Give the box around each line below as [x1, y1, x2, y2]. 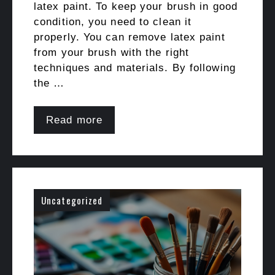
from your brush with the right [34, 46, 190, 58]
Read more [46, 114, 103, 126]
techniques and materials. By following [34, 61, 236, 74]
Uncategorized [41, 193, 103, 207]
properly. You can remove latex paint [34, 31, 225, 43]
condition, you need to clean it [34, 15, 192, 28]
